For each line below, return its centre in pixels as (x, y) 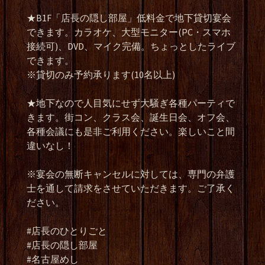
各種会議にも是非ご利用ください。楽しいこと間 (131, 131)
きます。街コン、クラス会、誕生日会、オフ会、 (131, 117)
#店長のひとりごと (67, 231)
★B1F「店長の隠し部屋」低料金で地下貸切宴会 (129, 18)
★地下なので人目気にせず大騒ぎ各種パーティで (131, 103)
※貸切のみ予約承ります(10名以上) (101, 75)
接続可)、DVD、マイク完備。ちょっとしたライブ (131, 46)
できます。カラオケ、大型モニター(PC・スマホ (129, 32)
